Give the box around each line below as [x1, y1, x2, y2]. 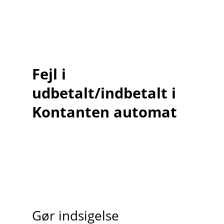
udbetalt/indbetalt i [31, 82, 176, 102]
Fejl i [31, 63, 66, 83]
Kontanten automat [31, 101, 177, 121]
